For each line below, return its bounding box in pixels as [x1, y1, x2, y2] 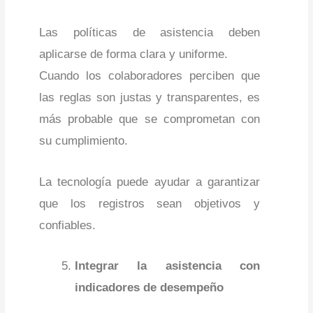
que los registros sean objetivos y [39, 196, 260, 210]
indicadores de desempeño [75, 280, 224, 294]
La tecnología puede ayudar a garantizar [39, 175, 260, 189]
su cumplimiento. [39, 134, 129, 148]
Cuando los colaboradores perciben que [39, 69, 260, 83]
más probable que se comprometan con [39, 112, 260, 126]
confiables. [39, 218, 96, 232]
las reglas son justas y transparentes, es [39, 91, 260, 105]
